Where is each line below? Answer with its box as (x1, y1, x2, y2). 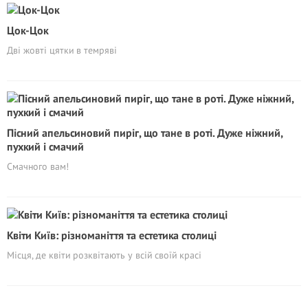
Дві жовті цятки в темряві (7, 44, 117, 56)
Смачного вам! (7, 160, 69, 173)
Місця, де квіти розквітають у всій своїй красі (7, 249, 201, 261)
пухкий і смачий (7, 140, 84, 153)
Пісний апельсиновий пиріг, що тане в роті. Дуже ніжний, (7, 126, 283, 140)
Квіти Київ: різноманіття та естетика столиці (7, 228, 217, 242)
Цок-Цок (7, 23, 48, 37)
